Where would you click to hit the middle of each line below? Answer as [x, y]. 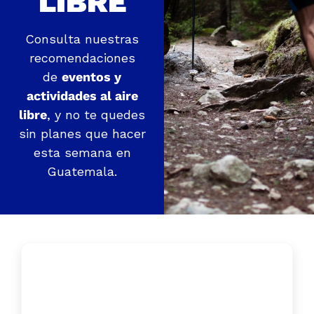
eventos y [92, 77]
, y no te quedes [96, 115]
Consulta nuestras [82, 39]
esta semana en [82, 152]
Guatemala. [82, 171]
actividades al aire [82, 96]
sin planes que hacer [82, 134]
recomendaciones [82, 58]
